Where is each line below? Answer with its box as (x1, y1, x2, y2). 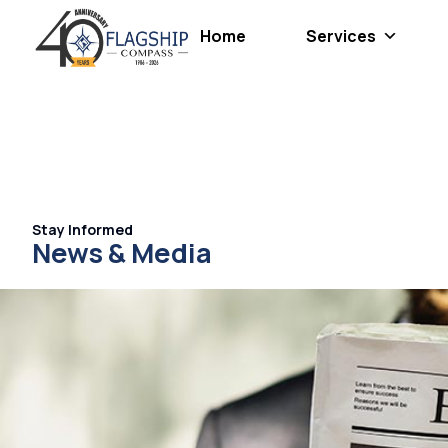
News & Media (32, 233, 212, 271)
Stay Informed (32, 219, 133, 239)
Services (305, 25, 376, 47)
